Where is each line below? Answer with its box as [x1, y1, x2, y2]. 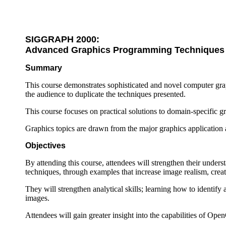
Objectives [25, 141, 66, 150]
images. [25, 194, 49, 202]
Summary [25, 64, 62, 72]
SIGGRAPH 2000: [25, 34, 99, 44]
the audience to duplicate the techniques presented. [25, 90, 186, 98]
